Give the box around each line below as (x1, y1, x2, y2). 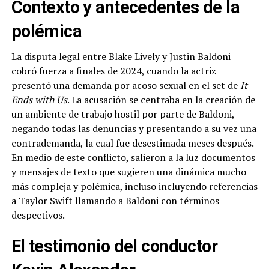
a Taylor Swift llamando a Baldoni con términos (11, 194, 219, 208)
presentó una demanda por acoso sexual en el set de (11, 79, 240, 92)
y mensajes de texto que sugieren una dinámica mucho (11, 165, 246, 179)
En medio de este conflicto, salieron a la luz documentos (11, 151, 255, 165)
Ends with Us (11, 93, 67, 107)
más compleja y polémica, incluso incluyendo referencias (11, 180, 258, 193)
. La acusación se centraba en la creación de (67, 93, 255, 107)
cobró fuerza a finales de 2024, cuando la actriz (11, 64, 216, 78)
